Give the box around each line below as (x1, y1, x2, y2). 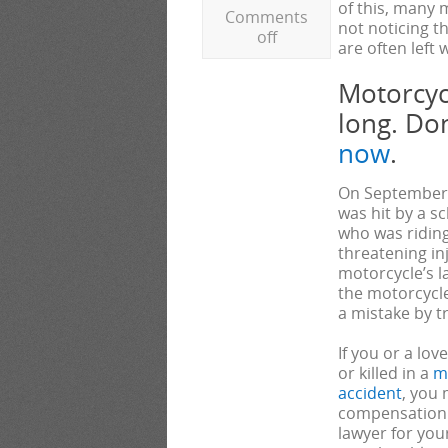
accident (338, 382, 402, 404)
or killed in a (338, 362, 433, 384)
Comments (225, 6, 308, 28)
